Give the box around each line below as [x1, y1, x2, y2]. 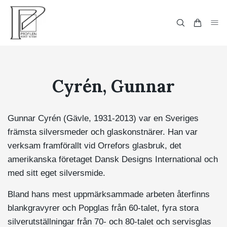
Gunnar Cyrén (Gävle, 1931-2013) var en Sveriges [8, 113, 199, 123]
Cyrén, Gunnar [52, 75, 175, 97]
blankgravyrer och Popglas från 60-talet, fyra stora [8, 203, 199, 213]
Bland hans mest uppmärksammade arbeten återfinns [8, 190, 210, 199]
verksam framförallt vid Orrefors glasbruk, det [8, 141, 181, 150]
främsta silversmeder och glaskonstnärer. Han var [8, 127, 198, 137]
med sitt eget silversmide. [8, 168, 105, 178]
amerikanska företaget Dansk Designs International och [8, 155, 218, 164]
